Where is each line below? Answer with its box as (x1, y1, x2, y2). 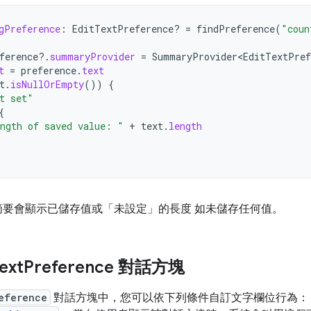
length (169, 119, 202, 133)
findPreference (196, 22, 275, 36)
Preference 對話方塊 (24, 257, 185, 278)
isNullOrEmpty (10, 78, 84, 92)
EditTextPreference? (72, 22, 185, 36)
